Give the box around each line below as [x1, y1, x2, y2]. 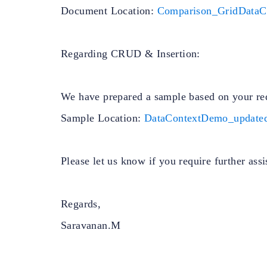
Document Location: [61, 5, 157, 17]
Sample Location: [61, 112, 144, 124]
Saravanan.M [61, 219, 121, 231]
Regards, [61, 198, 101, 210]
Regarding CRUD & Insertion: [61, 48, 200, 60]
